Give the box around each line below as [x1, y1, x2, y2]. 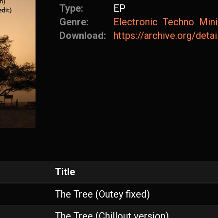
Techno [163, 16, 194, 28]
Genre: [59, 16, 91, 28]
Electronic [113, 16, 158, 28]
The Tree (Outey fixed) [55, 188, 150, 200]
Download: [59, 30, 109, 41]
